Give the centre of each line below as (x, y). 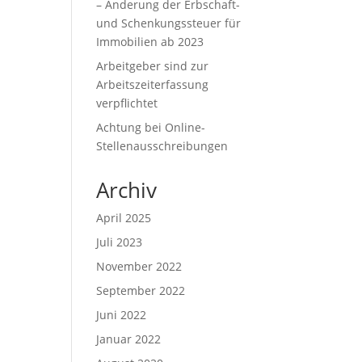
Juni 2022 (122, 315)
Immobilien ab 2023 (150, 42)
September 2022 (141, 290)
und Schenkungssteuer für (169, 23)
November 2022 (139, 266)
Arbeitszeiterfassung (153, 84)
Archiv (127, 190)
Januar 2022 (129, 339)
